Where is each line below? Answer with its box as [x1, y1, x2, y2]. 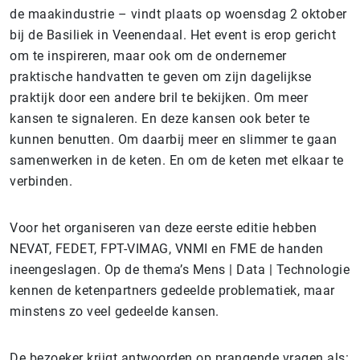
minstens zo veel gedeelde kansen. [10, 304, 219, 319]
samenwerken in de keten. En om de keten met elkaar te [10, 153, 344, 168]
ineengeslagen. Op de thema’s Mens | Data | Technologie [10, 262, 350, 277]
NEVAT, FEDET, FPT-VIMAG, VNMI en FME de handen [10, 241, 323, 256]
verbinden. [10, 174, 72, 189]
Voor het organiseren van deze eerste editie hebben [10, 220, 317, 235]
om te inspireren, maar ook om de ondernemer [10, 48, 287, 63]
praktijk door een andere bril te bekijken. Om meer [10, 90, 308, 105]
